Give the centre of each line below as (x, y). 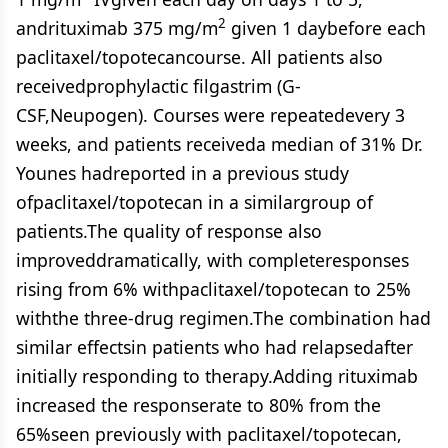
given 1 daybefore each (326, 28)
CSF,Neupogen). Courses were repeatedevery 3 (210, 115)
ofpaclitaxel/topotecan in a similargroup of (194, 202)
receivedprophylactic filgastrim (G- (158, 86)
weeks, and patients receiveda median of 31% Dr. (219, 144)
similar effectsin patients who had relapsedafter (214, 347)
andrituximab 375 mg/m (117, 28)
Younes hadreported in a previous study (182, 173)
